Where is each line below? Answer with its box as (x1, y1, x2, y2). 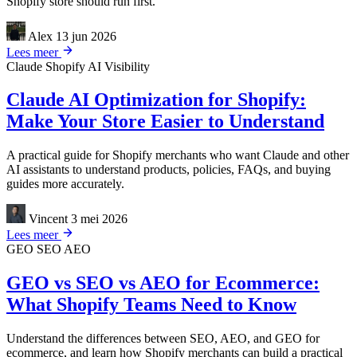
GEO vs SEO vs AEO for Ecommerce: (6, 273, 320, 294)
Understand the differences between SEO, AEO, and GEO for (6, 331, 320, 346)
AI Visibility (88, 59, 150, 73)
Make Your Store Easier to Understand (6, 111, 324, 132)
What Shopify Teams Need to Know (6, 294, 296, 316)
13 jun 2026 (56, 29, 116, 43)
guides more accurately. (6, 177, 124, 191)
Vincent (29, 212, 68, 226)
